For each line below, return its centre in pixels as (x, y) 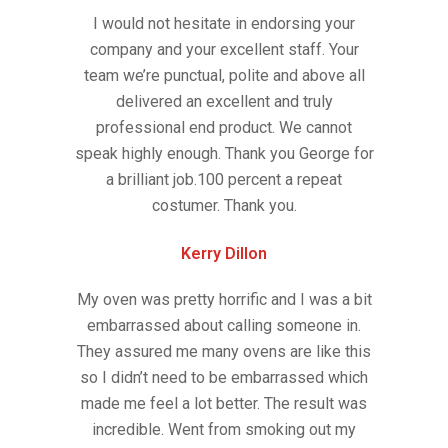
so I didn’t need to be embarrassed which (224, 378)
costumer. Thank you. (224, 206)
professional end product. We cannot (224, 128)
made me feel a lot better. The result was (224, 404)
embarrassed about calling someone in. (224, 326)
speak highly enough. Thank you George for (224, 154)
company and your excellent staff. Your (224, 50)
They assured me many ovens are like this (224, 352)
